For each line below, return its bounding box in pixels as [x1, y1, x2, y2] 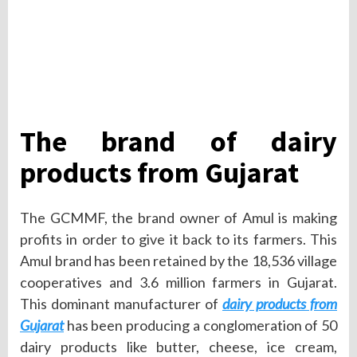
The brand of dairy [20, 124, 337, 160]
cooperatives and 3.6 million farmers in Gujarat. [20, 273, 337, 292]
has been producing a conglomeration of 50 [64, 316, 337, 335]
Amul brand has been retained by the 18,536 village [20, 252, 337, 270]
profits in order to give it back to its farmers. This [20, 230, 337, 249]
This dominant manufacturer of [20, 295, 222, 313]
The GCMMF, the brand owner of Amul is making [20, 209, 337, 227]
